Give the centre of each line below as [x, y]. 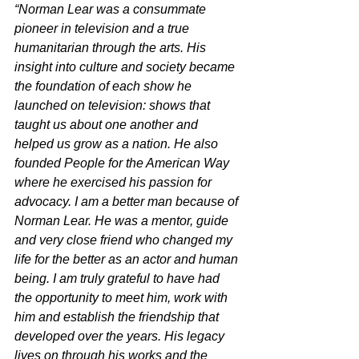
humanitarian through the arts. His [112, 48]
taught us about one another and [108, 125]
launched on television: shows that [114, 106]
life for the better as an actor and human [128, 260]
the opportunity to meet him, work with [123, 298]
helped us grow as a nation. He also [118, 144]
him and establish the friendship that [118, 317]
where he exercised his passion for [115, 183]
